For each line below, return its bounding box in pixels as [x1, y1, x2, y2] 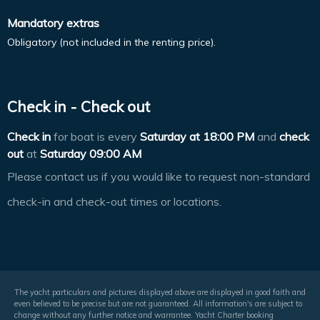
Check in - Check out [7, 97, 150, 116]
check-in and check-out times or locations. [7, 194, 221, 209]
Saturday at [140, 129, 200, 144]
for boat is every [51, 129, 140, 144]
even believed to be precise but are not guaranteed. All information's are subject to [14, 298, 302, 309]
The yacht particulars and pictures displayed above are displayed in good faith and [14, 286, 306, 297]
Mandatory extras [7, 15, 99, 30]
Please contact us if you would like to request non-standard [7, 169, 310, 184]
